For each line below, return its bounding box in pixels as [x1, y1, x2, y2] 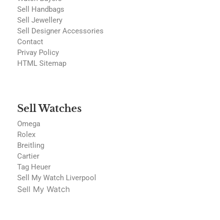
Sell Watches [17, 103, 82, 115]
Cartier [17, 152, 39, 161]
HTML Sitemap [17, 59, 66, 68]
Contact [17, 37, 43, 47]
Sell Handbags [17, 5, 64, 14]
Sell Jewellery [17, 16, 62, 25]
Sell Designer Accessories [17, 27, 104, 36]
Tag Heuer [17, 163, 51, 172]
